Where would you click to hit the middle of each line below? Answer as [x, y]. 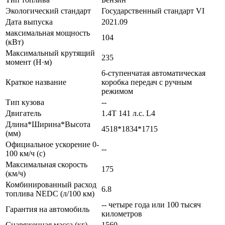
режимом [117, 91]
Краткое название [36, 82]
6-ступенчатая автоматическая [153, 73]
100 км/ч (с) [25, 153]
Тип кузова [25, 102]
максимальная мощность [48, 33]
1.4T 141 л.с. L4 [128, 113]
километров [122, 213]
